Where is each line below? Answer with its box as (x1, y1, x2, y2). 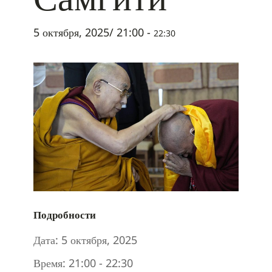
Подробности (33, 208, 96, 222)
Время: (33, 256, 66, 271)
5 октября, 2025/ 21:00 (33, 24, 144, 39)
